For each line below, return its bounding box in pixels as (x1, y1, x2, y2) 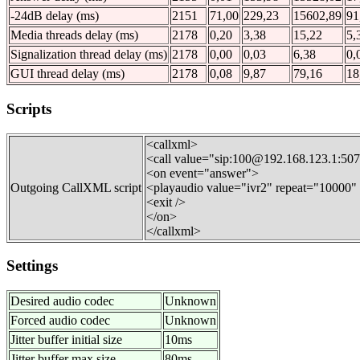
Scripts (6, 100, 51, 118)
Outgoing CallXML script (10, 180, 141, 194)
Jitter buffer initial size (10, 333, 122, 347)
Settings (6, 257, 58, 275)
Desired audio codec (10, 294, 114, 309)
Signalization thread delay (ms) (10, 47, 167, 62)
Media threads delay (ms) (10, 28, 138, 43)
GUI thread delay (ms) (10, 67, 125, 81)
